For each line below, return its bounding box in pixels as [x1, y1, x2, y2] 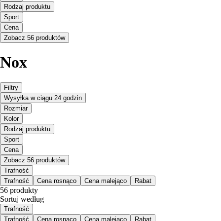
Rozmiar [4, 104, 28, 112]
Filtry [4, 83, 18, 91]
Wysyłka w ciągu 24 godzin [4, 94, 82, 102]
